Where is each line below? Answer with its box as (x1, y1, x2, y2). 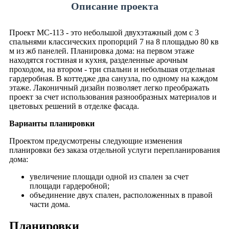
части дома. (30, 199, 70, 209)
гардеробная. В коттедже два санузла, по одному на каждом (9, 74, 218, 83)
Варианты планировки (9, 119, 95, 128)
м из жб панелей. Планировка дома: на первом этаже (9, 46, 194, 55)
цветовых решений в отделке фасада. (9, 101, 139, 110)
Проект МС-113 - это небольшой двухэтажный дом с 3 (9, 28, 199, 37)
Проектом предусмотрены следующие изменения (9, 136, 182, 145)
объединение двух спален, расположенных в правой (30, 190, 213, 199)
